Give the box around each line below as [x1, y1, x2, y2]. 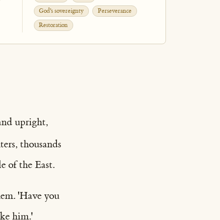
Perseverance [97, 7, 132, 15]
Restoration [39, 22, 68, 29]
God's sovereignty [39, 7, 84, 15]
